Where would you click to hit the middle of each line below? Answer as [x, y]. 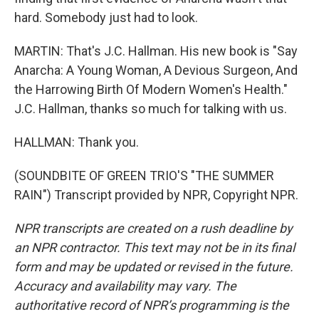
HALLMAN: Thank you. [77, 142]
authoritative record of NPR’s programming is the [152, 305]
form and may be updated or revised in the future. [154, 267]
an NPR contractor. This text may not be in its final [155, 247]
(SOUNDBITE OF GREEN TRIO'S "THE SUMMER [144, 176]
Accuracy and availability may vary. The [125, 286]
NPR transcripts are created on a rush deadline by [153, 228]
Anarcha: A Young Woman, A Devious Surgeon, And [156, 70]
